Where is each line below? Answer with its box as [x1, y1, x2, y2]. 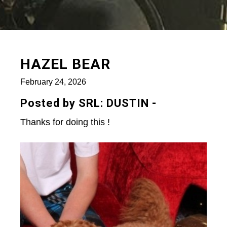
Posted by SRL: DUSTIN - [20, 97, 157, 110]
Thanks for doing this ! [20, 117, 110, 128]
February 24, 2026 [20, 78, 86, 87]
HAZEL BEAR [20, 56, 110, 73]
